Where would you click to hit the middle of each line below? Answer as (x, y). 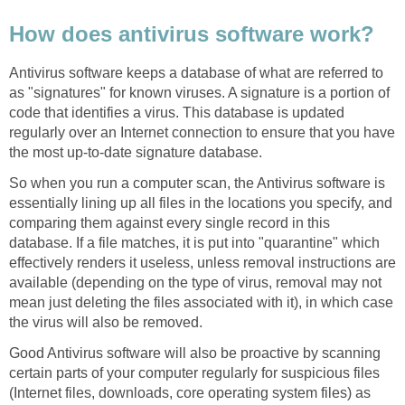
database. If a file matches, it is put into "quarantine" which (194, 243)
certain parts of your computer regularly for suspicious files (194, 373)
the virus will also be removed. (106, 323)
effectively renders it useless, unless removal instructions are (202, 263)
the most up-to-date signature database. (136, 153)
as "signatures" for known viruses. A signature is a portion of (199, 93)
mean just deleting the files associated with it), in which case (201, 303)
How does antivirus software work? (192, 34)
